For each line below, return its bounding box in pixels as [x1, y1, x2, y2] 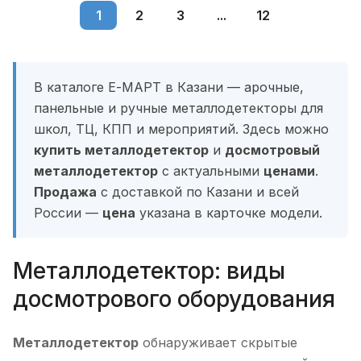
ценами [263, 163, 315, 179]
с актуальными [158, 163, 263, 179]
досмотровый [225, 142, 320, 158]
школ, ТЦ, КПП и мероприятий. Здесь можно [34, 121, 329, 137]
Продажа [34, 184, 97, 200]
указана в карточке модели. [135, 205, 322, 221]
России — [34, 205, 102, 221]
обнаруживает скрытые [139, 334, 297, 351]
